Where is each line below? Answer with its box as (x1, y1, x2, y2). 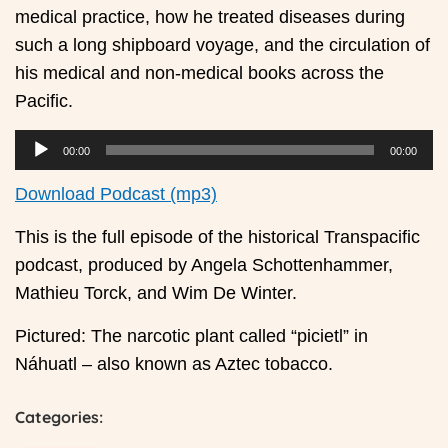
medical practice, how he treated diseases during (15, 7, 405, 28)
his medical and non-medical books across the (15, 63, 384, 84)
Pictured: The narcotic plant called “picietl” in (15, 326, 368, 347)
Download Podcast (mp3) (15, 184, 217, 205)
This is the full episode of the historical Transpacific (15, 227, 420, 248)
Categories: (15, 407, 103, 428)
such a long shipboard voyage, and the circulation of (15, 35, 430, 56)
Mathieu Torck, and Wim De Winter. (15, 283, 297, 304)
